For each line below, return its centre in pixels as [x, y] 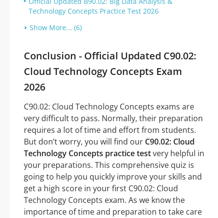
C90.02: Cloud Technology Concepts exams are [109, 107]
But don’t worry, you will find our [84, 142]
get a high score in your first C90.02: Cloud [101, 189]
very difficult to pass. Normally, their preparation [113, 118]
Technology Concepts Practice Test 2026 [94, 11]
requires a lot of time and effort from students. [110, 130]
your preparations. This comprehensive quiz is [109, 165]
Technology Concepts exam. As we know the [104, 200]
